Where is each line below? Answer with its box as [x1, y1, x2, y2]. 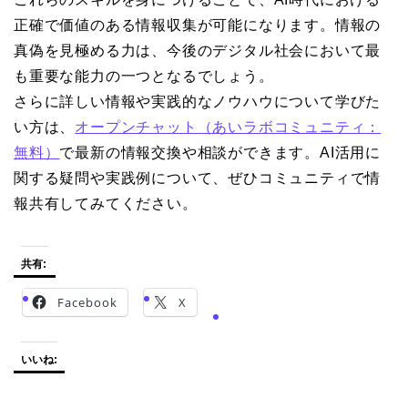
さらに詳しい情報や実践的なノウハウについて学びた [14, 93, 382, 109]
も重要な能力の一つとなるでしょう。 [14, 67, 274, 84]
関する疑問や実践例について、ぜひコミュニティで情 [14, 169, 382, 186]
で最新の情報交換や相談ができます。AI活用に [59, 144, 382, 160]
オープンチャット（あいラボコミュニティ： [75, 118, 382, 135]
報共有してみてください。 [14, 195, 198, 211]
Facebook [57, 293, 117, 311]
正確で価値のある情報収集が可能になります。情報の [14, 16, 382, 33]
